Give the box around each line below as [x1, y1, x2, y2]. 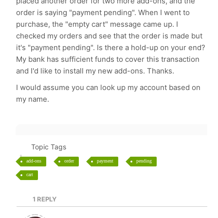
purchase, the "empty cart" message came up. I [16, 19, 179, 29]
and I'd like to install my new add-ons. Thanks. [16, 66, 175, 75]
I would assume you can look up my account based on [16, 83, 201, 92]
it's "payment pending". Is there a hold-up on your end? [16, 43, 206, 52]
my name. [16, 94, 50, 104]
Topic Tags [31, 143, 66, 151]
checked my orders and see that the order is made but [16, 31, 203, 40]
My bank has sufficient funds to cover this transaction [16, 54, 200, 64]
